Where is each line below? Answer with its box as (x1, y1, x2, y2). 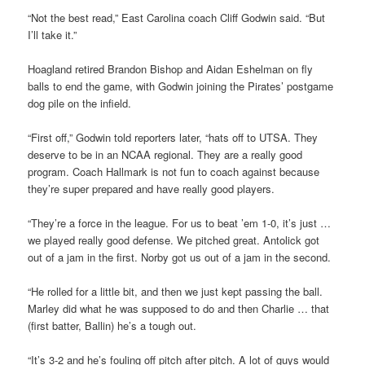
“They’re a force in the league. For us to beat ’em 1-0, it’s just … (28, 214, 332, 231)
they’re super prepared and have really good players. (28, 180, 275, 196)
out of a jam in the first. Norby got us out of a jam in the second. (28, 248, 332, 265)
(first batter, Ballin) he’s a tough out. (28, 318, 197, 334)
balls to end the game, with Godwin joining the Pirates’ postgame (28, 77, 334, 94)
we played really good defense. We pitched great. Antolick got (28, 231, 320, 248)
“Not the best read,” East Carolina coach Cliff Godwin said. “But (28, 9, 326, 25)
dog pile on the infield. (28, 95, 132, 111)
